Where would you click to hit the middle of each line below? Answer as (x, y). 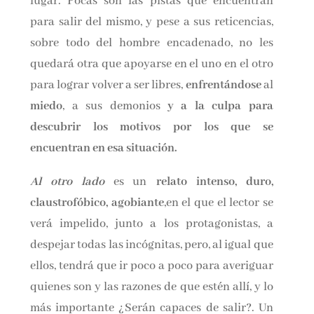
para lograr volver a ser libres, (108, 85)
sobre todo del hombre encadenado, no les (152, 43)
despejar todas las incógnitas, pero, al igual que (152, 245)
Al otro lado (67, 182)
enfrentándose (224, 85)
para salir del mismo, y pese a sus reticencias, (152, 22)
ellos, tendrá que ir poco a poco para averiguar (152, 266)
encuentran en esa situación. (104, 148)
